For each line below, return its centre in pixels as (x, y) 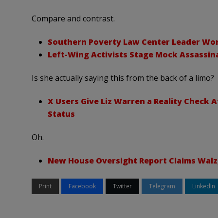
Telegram (162, 186)
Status (61, 114)
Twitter (122, 186)
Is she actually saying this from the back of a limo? (123, 78)
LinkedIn (203, 186)
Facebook (82, 186)
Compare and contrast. (73, 19)
